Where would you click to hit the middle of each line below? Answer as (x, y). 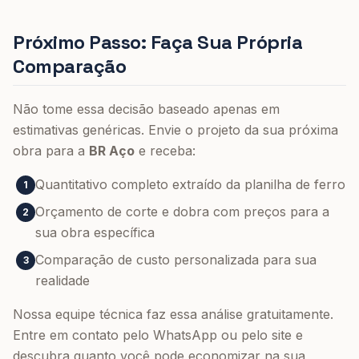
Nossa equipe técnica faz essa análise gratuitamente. (173, 314)
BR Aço (112, 151)
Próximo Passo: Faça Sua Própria (158, 42)
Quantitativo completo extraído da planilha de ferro (190, 184)
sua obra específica (95, 232)
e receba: (165, 151)
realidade (63, 280)
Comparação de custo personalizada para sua (176, 260)
